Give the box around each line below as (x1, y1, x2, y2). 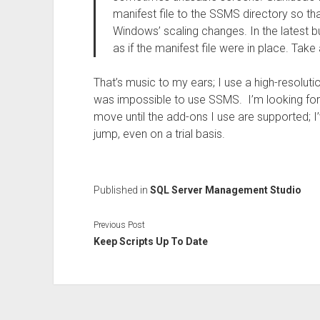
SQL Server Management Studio (149, 184, 301, 196)
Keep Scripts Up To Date (93, 235, 208, 247)
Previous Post (93, 219, 145, 230)
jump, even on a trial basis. (93, 127, 225, 141)
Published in (93, 184, 150, 196)
